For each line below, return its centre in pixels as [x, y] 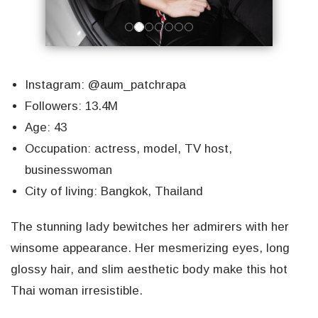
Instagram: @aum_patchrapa [105, 85]
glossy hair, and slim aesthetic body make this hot [149, 270]
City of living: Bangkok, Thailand [114, 192]
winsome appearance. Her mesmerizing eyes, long [150, 248]
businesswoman [68, 170]
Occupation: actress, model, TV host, [128, 149]
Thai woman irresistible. [77, 291]
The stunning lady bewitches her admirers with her [150, 227]
